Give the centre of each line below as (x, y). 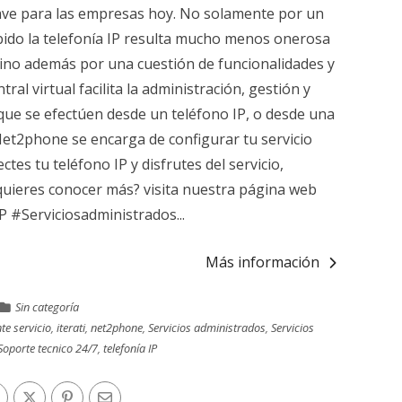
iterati (70, 328)
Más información (263, 262)
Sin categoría (47, 307)
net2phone (116, 328)
